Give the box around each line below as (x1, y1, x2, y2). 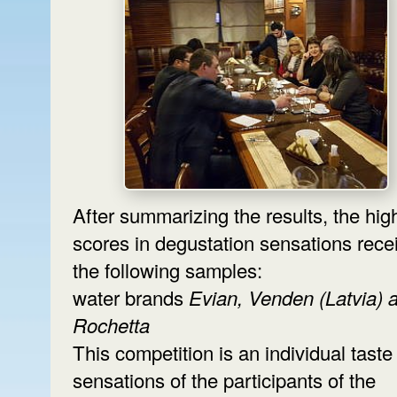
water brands (73, 283, 183, 311)
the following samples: (73, 255, 268, 284)
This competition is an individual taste (73, 338, 393, 366)
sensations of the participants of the (73, 365, 376, 393)
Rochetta (73, 310, 150, 339)
